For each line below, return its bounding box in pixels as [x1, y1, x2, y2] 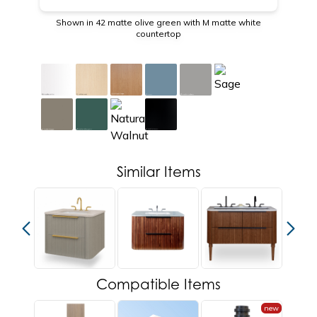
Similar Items [116, 163, 201, 180]
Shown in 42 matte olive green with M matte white [56, 17, 261, 28]
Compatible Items [96, 276, 221, 293]
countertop [136, 28, 181, 39]
